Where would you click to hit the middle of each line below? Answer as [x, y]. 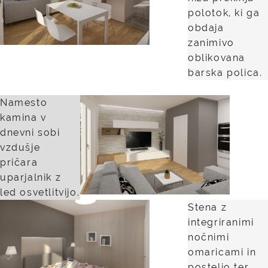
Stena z [208, 207]
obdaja [206, 28]
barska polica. [225, 73]
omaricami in [222, 252]
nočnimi [209, 237]
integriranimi [221, 222]
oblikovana [217, 58]
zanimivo [211, 43]
